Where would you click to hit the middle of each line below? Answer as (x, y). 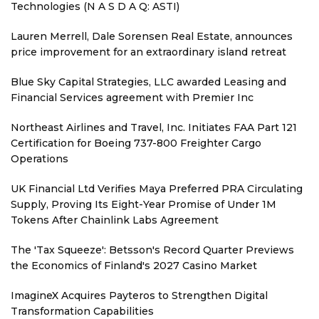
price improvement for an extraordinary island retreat (148, 52)
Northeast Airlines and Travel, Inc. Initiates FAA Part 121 (154, 127)
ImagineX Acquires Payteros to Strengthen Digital (139, 296)
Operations (40, 159)
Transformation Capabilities (82, 311)
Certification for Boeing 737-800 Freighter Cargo (136, 143)
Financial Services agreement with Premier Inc (132, 98)
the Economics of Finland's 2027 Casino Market (134, 266)
